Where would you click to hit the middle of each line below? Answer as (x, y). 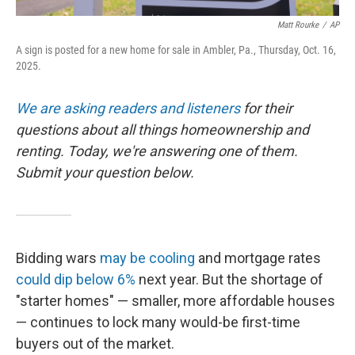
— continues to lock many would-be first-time (158, 322)
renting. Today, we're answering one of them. (157, 151)
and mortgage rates (258, 258)
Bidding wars (58, 258)
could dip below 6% (76, 279)
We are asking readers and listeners (128, 108)
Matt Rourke (298, 25)
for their (266, 108)
